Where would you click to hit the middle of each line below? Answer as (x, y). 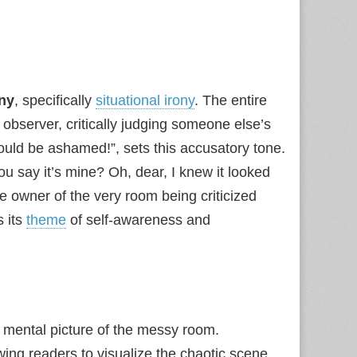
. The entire (231, 100)
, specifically (55, 100)
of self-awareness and (138, 220)
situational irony (145, 100)
